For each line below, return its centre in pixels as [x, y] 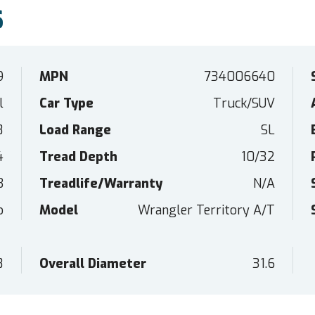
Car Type [66, 104]
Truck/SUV [244, 104]
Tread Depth [78, 157]
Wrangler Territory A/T [207, 211]
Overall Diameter [92, 264]
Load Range [75, 130]
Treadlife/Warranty [101, 184]
